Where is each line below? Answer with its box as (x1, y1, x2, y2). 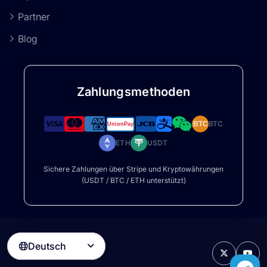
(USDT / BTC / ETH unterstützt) (81, 176, 186, 185)
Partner (18, 11, 50, 23)
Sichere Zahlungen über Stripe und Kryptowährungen (44, 164, 223, 173)
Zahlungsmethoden (76, 85, 191, 99)
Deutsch (28, 240, 66, 252)
